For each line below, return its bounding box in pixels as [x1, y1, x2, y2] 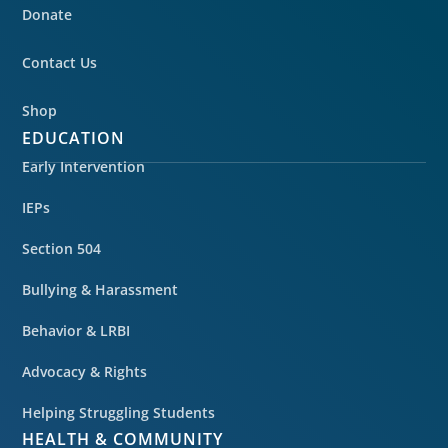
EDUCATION [22, 127, 126, 149]
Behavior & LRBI [22, 321, 131, 340]
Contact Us [22, 53, 98, 72]
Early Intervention [22, 157, 146, 176]
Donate [22, 5, 73, 24]
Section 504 [22, 239, 102, 258]
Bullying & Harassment [22, 280, 179, 299]
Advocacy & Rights [22, 362, 148, 381]
